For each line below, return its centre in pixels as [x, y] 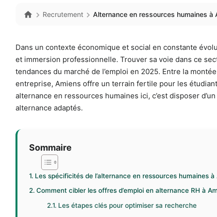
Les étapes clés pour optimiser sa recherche [128, 206]
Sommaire [50, 148]
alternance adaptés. [49, 108]
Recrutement [63, 15]
